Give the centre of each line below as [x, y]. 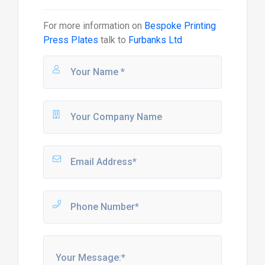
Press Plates [70, 40]
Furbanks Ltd [155, 40]
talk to [113, 40]
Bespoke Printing [180, 25]
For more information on [93, 25]
